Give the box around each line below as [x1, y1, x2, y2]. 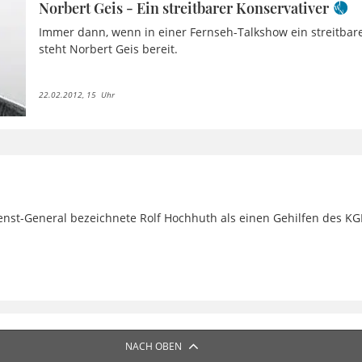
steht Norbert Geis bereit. [39, 40, 179, 57]
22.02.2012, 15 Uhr [39, 88, 116, 100]
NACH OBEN [125, 339, 182, 353]
